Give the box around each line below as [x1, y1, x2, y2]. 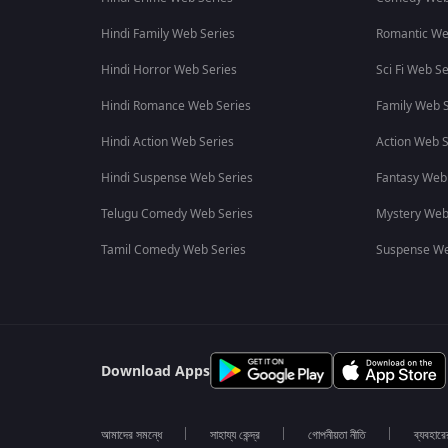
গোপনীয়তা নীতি [307, 426, 366, 444]
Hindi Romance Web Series [100, 97, 251, 115]
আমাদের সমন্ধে [100, 426, 162, 444]
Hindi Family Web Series [100, 25, 235, 43]
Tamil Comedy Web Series [100, 241, 246, 259]
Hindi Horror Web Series [100, 61, 237, 79]
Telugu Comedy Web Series [100, 205, 253, 223]
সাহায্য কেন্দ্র [209, 426, 260, 444]
